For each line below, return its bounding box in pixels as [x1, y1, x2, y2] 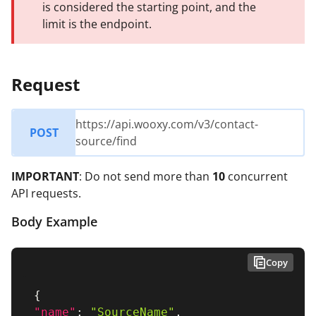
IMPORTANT [11, 168, 79, 184]
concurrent [225, 168, 288, 184]
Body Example [11, 212, 97, 230]
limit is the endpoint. [42, 16, 152, 32]
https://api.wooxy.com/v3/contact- [75, 116, 258, 132]
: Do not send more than [79, 168, 212, 184]
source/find [75, 133, 137, 149]
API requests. [11, 185, 81, 201]
